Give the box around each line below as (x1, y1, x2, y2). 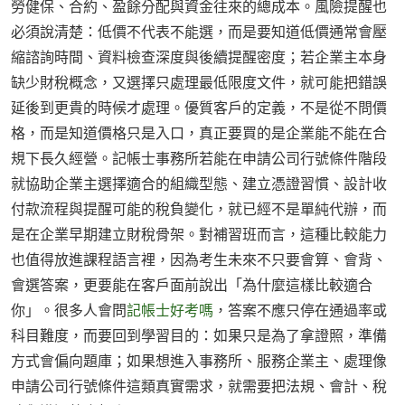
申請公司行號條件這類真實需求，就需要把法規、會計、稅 (11, 376, 387, 397)
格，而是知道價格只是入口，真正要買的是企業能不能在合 (11, 123, 387, 144)
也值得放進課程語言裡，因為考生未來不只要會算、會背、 (11, 250, 387, 270)
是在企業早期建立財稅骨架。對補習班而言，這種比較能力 (11, 224, 387, 245)
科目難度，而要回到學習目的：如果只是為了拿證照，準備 (11, 325, 387, 346)
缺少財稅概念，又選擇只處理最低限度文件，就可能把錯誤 (11, 72, 387, 93)
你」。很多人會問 (11, 300, 127, 321)
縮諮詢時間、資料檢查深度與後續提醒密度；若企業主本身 (11, 47, 387, 68)
